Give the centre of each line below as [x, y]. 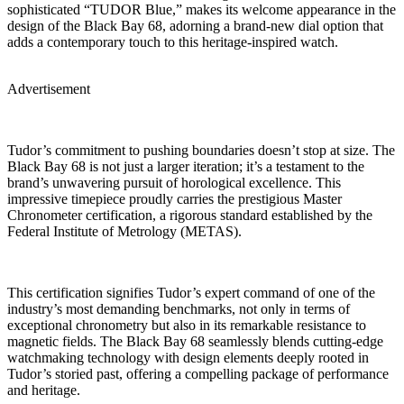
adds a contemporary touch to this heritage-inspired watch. [176, 41]
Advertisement [49, 88]
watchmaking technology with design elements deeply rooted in [188, 357]
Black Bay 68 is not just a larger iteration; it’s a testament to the [186, 166]
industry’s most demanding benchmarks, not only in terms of [179, 308]
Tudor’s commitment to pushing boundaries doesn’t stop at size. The [201, 150]
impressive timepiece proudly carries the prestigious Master [174, 198]
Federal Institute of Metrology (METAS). [124, 231]
